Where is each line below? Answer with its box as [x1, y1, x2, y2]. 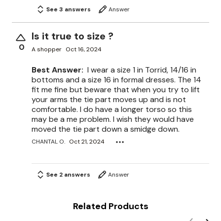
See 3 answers [46, 5, 91, 13]
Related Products [73, 200, 148, 212]
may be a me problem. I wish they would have [32, 113, 194, 124]
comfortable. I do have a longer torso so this [32, 104, 192, 114]
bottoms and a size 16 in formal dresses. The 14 [32, 74, 201, 85]
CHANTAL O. [32, 138, 65, 146]
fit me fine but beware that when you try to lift [32, 84, 200, 95]
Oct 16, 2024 [66, 45, 102, 54]
